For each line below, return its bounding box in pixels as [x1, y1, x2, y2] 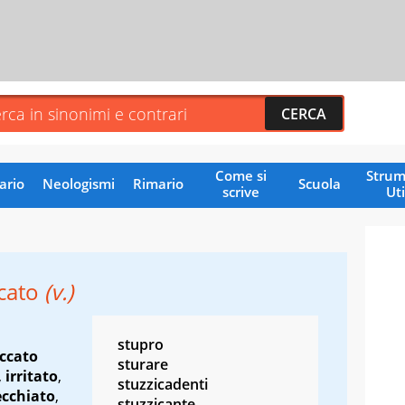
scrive [221, 182, 259, 201]
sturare [118, 353, 168, 374]
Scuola [297, 174, 341, 193]
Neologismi [42, 174, 115, 193]
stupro [118, 334, 164, 354]
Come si [214, 165, 267, 184]
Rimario [132, 174, 184, 193]
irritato [5, 365, 58, 386]
